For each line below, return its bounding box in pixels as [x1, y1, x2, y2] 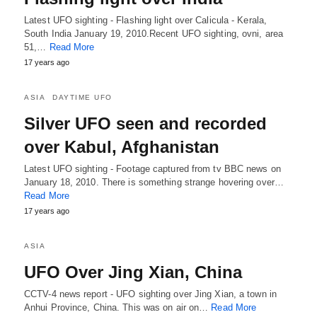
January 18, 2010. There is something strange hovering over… [24, 177, 284, 188]
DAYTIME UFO [52, 93, 113, 101]
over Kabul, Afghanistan [24, 137, 219, 156]
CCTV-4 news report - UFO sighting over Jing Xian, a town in [24, 289, 277, 299]
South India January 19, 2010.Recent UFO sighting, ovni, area [24, 28, 284, 39]
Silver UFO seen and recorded [24, 114, 267, 133]
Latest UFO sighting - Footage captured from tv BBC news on [24, 163, 281, 174]
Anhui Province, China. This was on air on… [24, 302, 212, 313]
